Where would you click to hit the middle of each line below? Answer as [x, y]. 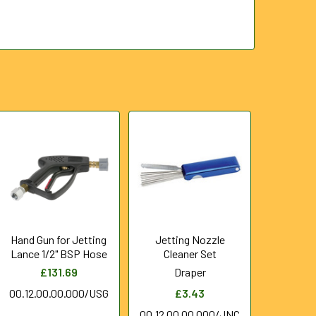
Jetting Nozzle [190, 239]
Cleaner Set [190, 254]
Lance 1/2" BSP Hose [59, 254]
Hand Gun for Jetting [59, 239]
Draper [190, 272]
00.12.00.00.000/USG [59, 293]
